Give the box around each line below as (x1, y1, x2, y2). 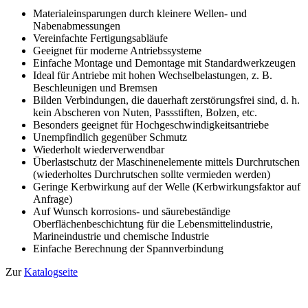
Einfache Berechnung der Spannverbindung (33, 242, 223, 254)
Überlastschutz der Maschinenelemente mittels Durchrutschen (33, 155, 300, 168)
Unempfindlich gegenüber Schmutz (33, 131, 187, 143)
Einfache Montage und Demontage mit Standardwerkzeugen (33, 56, 296, 69)
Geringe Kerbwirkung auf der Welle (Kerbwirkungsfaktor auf (33, 180, 300, 192)
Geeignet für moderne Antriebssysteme (33, 44, 201, 56)
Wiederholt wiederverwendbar (33, 143, 164, 155)
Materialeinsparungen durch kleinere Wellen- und (33, 7, 247, 19)
